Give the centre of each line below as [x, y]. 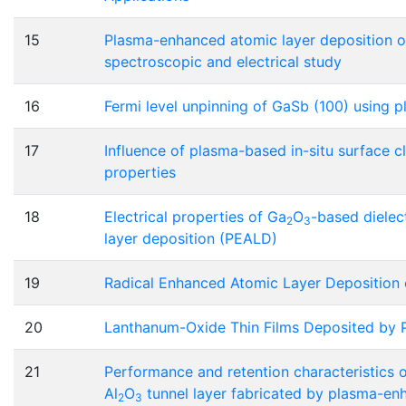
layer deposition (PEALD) [191, 239]
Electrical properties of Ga [195, 217]
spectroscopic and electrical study [223, 62]
